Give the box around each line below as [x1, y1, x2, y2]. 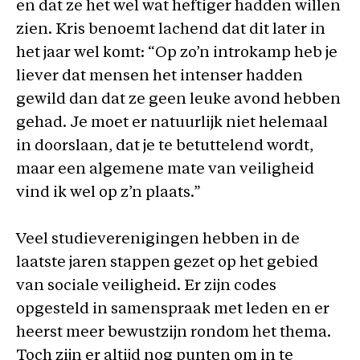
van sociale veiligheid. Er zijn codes [16, 278, 276, 294]
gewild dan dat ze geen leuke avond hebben [16, 92, 341, 108]
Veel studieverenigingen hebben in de [16, 231, 300, 247]
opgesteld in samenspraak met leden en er [16, 301, 329, 317]
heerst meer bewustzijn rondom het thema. [16, 325, 331, 341]
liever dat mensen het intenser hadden [16, 69, 303, 84]
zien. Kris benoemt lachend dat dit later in [16, 22, 325, 38]
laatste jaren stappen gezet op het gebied [16, 255, 318, 271]
